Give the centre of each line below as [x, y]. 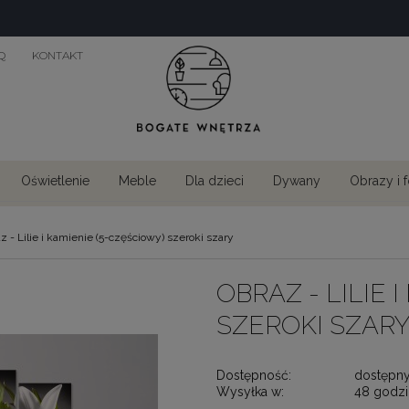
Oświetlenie [55, 181]
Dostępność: [253, 375]
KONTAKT [58, 55]
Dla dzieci [215, 181]
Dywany [297, 181]
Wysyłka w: [250, 391]
